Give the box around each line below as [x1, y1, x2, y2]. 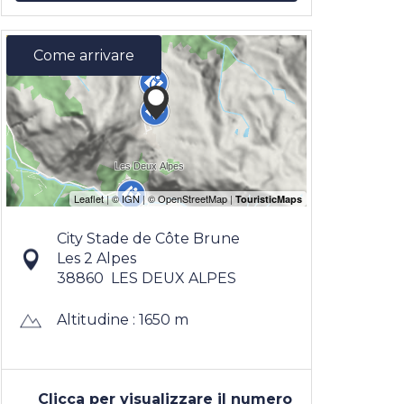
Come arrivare [33, 47, 134, 64]
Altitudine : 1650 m [56, 310, 188, 328]
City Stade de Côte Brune [56, 230, 240, 247]
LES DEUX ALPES [110, 270, 236, 287]
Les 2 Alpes [56, 250, 136, 267]
